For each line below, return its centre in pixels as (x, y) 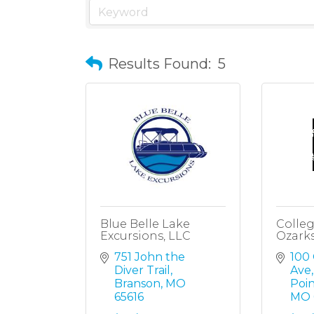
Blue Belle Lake (145, 224)
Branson (137, 284)
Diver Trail (142, 270)
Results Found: (159, 63)
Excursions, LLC (145, 236)
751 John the (150, 257)
